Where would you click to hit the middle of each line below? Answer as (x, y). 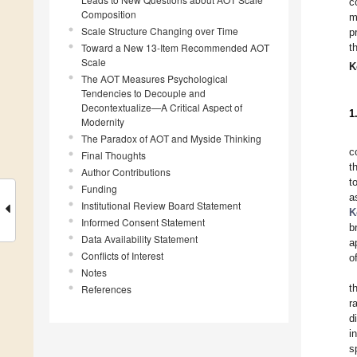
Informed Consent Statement (143, 222)
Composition (109, 14)
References (106, 289)
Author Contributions (126, 172)
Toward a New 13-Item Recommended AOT (175, 48)
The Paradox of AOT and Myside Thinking (171, 139)
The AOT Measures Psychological (155, 79)
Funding (99, 189)
